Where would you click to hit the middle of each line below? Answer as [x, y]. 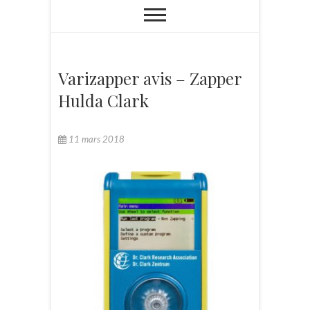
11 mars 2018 [95, 139]
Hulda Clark [103, 100]
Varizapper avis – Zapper [150, 78]
